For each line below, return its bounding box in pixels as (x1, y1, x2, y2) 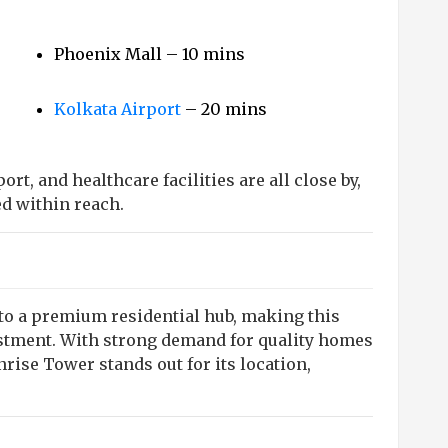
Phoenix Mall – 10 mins (54, 44, 245, 64)
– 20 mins (181, 99, 267, 119)
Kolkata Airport (54, 99, 181, 119)
